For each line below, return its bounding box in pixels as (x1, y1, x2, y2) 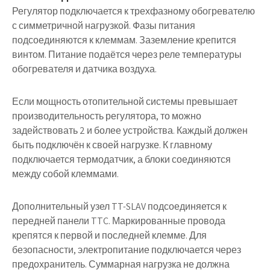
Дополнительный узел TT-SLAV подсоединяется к (12, 200, 227, 213)
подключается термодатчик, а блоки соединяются (12, 153, 231, 166)
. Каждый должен (173, 124, 248, 137)
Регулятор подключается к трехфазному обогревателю (12, 5, 255, 17)
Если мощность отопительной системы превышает (12, 95, 237, 108)
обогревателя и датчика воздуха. (12, 63, 157, 75)
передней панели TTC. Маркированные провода (12, 215, 225, 227)
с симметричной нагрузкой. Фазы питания (12, 19, 195, 32)
